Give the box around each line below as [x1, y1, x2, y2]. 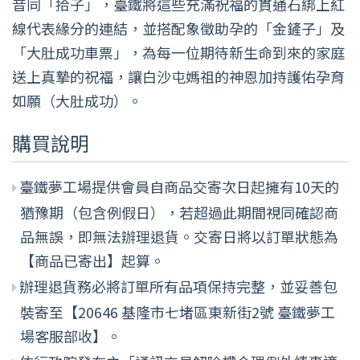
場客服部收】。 [20, 325, 121, 346]
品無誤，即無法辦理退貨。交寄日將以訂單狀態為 [20, 225, 338, 247]
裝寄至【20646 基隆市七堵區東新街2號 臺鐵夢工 [20, 301, 335, 322]
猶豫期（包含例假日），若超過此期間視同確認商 [20, 201, 338, 223]
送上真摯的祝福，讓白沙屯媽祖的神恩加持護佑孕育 [12, 65, 345, 87]
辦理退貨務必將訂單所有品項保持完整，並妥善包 [19, 275, 337, 297]
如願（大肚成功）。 [12, 89, 142, 111]
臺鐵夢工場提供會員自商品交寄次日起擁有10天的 [19, 175, 339, 197]
